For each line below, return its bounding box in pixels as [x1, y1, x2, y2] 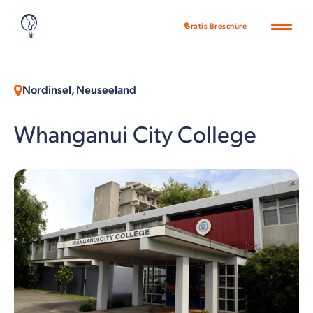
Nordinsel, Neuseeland [22, 84, 136, 97]
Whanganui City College [14, 122, 256, 150]
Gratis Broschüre [184, 22, 247, 31]
